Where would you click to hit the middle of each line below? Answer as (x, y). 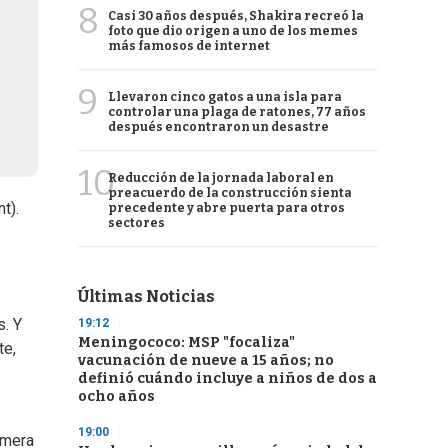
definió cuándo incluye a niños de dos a (227, 378)
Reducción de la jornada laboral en (221, 178)
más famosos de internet (189, 46)
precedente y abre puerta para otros (226, 208)
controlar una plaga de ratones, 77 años (237, 112)
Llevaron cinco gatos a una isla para (225, 97)
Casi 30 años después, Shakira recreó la (236, 16)
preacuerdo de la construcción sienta (230, 193)
